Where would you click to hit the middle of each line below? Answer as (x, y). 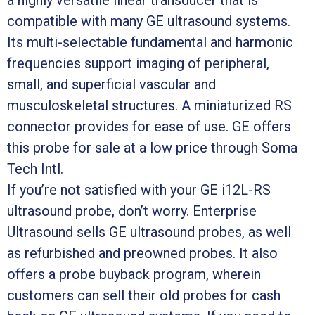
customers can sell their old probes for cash (144, 295)
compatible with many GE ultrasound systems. (149, 21)
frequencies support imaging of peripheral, (138, 63)
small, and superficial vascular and (111, 84)
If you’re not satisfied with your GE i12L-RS (139, 189)
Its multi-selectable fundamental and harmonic (150, 42)
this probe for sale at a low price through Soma (152, 147)
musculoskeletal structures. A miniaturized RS (149, 105)
